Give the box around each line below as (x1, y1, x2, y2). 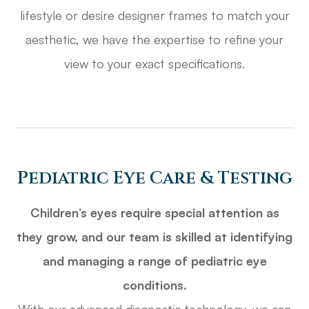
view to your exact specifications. (64, 56, 245, 72)
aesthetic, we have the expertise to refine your (26, 32, 283, 48)
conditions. (122, 277, 187, 293)
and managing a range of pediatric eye (42, 253, 267, 269)
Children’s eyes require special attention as (30, 205, 279, 221)
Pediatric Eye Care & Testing (17, 166, 292, 190)
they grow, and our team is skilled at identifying (17, 229, 292, 245)
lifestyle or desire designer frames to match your (19, 8, 290, 23)
